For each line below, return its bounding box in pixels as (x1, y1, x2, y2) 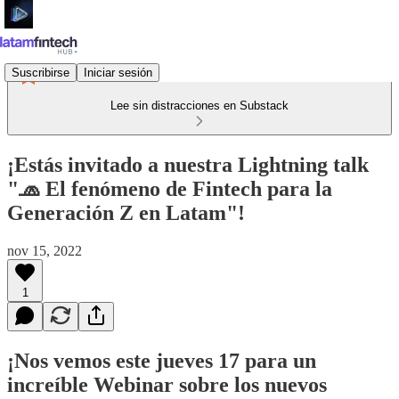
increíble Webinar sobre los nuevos (7, 372, 327, 396)
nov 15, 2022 (7, 242, 82, 258)
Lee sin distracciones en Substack (110, 99, 289, 112)
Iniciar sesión (84, 65, 152, 79)
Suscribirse (12, 65, 69, 79)
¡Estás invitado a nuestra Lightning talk (7, 152, 369, 176)
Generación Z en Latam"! (7, 200, 245, 224)
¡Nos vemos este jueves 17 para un (7, 348, 316, 372)
